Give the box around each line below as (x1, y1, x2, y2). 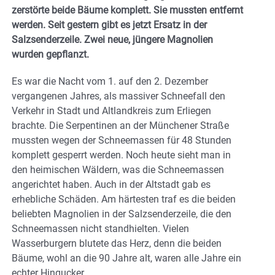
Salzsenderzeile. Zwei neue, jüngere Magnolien (12, 34, 213, 46)
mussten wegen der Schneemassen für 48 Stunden (12, 134, 231, 147)
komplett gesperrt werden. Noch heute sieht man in (12, 149, 231, 161)
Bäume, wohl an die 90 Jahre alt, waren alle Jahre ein (12, 252, 241, 265)
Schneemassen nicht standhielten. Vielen (12, 223, 189, 235)
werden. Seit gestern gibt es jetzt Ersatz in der (12, 19, 207, 31)
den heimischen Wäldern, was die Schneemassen (12, 164, 224, 176)
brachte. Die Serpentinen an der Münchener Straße (12, 120, 229, 132)
